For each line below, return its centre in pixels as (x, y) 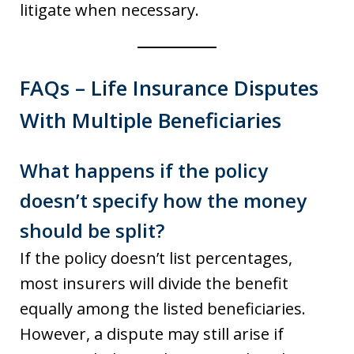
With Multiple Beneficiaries (151, 120)
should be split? (92, 230)
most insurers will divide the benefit (154, 283)
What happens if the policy (144, 170)
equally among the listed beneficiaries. (163, 309)
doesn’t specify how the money (163, 200)
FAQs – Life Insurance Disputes (169, 88)
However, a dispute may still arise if (152, 334)
